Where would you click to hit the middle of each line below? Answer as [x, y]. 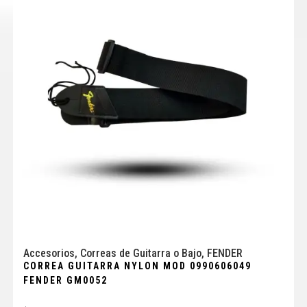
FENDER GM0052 [65, 281]
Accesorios [49, 254]
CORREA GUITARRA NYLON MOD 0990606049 [137, 266]
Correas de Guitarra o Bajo [140, 254]
